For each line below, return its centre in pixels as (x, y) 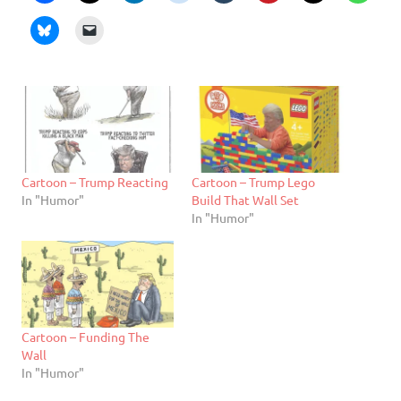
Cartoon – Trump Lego (253, 181)
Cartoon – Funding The (85, 336)
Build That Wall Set (245, 199)
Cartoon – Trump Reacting (95, 181)
